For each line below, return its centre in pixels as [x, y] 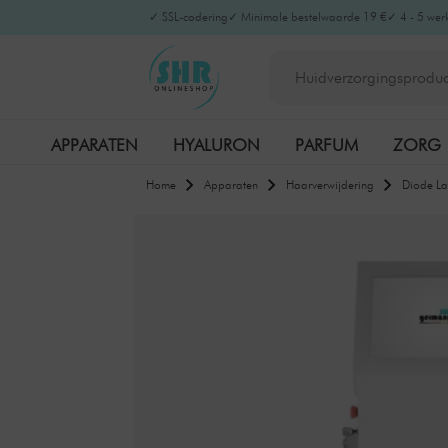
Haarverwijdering [330, 184]
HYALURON [216, 145]
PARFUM [326, 145]
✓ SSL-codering [189, 16]
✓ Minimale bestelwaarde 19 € [308, 16]
